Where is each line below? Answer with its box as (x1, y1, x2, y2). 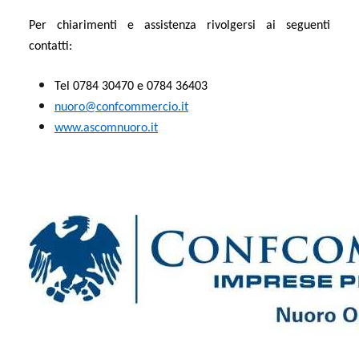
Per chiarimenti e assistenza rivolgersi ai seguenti (29, 18, 330, 32)
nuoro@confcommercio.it (54, 100, 188, 114)
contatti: (29, 39, 72, 53)
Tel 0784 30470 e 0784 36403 (54, 79, 208, 93)
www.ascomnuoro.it (54, 121, 158, 135)
